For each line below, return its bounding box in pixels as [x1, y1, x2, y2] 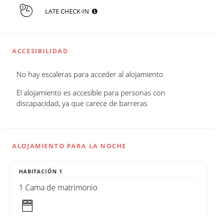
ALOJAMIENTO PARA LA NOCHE [12, 141, 126, 150]
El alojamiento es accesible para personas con [16, 87, 165, 97]
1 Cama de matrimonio [19, 182, 97, 193]
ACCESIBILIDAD [12, 46, 69, 56]
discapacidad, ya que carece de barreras [16, 98, 147, 108]
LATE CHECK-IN [45, 6, 92, 15]
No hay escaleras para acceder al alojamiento [16, 69, 163, 79]
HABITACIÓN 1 [19, 167, 62, 175]
